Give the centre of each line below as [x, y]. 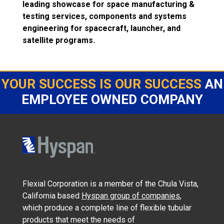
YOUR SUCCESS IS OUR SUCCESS [101, 84]
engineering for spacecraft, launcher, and [101, 28]
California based [52, 196]
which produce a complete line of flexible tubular [107, 208]
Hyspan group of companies [130, 196]
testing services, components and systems [104, 16]
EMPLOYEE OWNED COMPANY [112, 100]
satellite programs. [58, 40]
